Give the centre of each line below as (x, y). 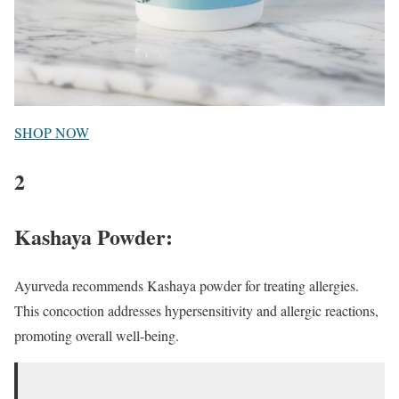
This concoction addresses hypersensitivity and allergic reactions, (196, 311)
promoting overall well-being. (97, 336)
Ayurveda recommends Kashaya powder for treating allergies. (187, 286)
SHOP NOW (52, 133)
